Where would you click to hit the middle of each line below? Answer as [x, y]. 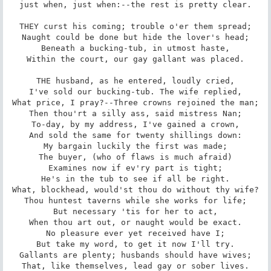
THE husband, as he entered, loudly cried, [135, 80]
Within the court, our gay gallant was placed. [135, 59]
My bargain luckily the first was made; [135, 146]
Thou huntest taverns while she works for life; [135, 200]
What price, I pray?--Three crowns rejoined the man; [135, 102]
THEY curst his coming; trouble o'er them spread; [135, 26]
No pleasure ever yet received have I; [135, 233]
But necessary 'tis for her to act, [135, 211]
